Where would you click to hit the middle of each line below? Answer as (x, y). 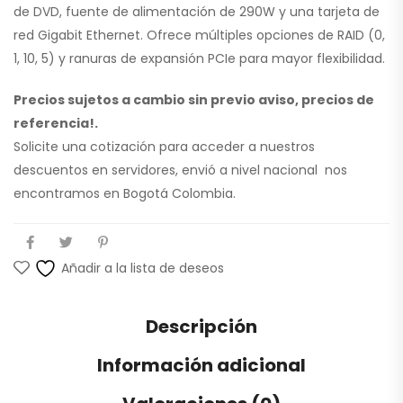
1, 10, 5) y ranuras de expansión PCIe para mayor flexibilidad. (199, 59)
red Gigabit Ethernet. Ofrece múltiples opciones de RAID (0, (199, 36)
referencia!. (56, 124)
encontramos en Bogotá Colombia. (125, 194)
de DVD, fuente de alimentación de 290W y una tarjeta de (197, 12)
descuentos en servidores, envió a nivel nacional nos (180, 170)
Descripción (201, 327)
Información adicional (201, 366)
